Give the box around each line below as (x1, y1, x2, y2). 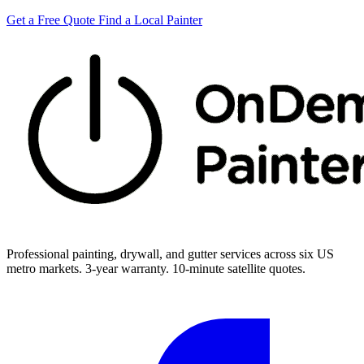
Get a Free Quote (6, 13, 98, 28)
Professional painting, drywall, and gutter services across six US (6, 247, 334, 262)
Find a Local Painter (98, 13, 202, 28)
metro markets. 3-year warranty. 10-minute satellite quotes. (6, 262, 305, 276)
